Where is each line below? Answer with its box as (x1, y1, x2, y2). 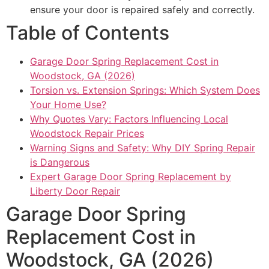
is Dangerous (30, 156, 89, 169)
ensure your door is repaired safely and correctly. (30, 4, 255, 16)
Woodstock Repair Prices (30, 127, 144, 140)
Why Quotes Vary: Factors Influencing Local (30, 113, 228, 125)
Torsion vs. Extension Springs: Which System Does (30, 84, 260, 97)
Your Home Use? (30, 98, 106, 111)
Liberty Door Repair (30, 185, 120, 198)
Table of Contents (6, 21, 169, 45)
